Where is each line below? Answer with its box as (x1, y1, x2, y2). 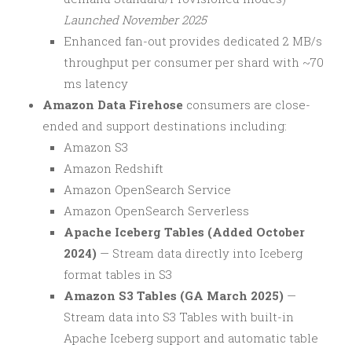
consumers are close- (183, 96, 310, 112)
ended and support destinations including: (42, 117, 287, 134)
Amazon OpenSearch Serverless (64, 202, 249, 218)
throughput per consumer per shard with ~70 (64, 53, 324, 70)
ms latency (64, 75, 128, 91)
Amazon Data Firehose (42, 96, 183, 112)
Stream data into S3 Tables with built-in (64, 308, 294, 324)
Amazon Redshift (64, 159, 163, 176)
